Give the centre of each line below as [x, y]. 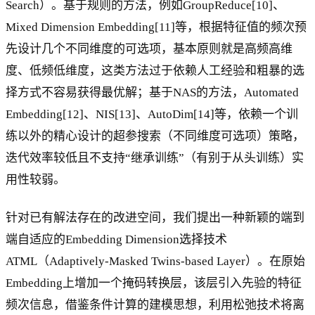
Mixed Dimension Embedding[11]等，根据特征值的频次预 [156, 27]
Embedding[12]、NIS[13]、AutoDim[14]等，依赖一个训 [152, 114]
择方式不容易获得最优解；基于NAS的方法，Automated [152, 92]
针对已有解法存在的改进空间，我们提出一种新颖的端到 [155, 217]
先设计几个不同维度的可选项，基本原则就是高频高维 [149, 49]
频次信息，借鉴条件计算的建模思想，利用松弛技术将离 [155, 304]
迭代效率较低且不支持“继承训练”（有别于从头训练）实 [155, 157]
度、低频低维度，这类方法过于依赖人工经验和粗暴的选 [155, 70]
